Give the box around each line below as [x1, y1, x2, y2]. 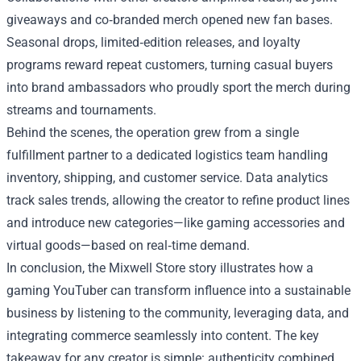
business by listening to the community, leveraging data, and [6, 305, 349, 322]
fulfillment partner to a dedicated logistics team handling [6, 147, 328, 164]
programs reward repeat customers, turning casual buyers [6, 57, 333, 73]
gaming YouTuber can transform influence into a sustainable [6, 283, 351, 299]
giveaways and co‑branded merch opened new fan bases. [6, 12, 333, 28]
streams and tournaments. [6, 102, 156, 118]
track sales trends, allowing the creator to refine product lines [6, 193, 350, 209]
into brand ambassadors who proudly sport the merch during [6, 80, 351, 96]
